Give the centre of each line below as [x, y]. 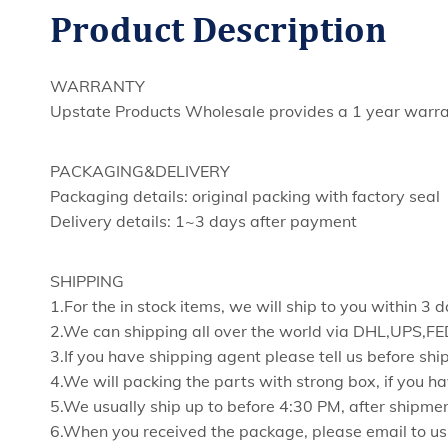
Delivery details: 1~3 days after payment [203, 221]
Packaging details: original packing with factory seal [245, 196]
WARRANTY [97, 86]
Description [289, 32]
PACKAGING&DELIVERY [140, 171]
